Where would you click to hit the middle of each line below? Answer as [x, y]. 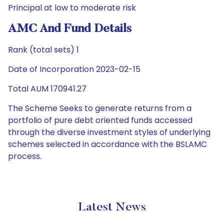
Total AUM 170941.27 [47, 89]
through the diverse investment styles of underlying [109, 132]
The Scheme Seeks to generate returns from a [100, 108]
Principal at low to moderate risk [72, 8]
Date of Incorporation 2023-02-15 [74, 69]
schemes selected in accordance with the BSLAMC [107, 144]
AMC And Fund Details [70, 29]
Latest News [112, 207]
